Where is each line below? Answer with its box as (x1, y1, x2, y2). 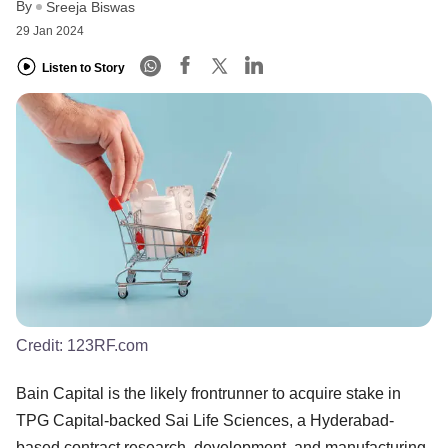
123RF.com (67, 336, 148, 354)
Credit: (16, 336, 67, 354)
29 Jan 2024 (16, 24, 84, 39)
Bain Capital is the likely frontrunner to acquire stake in (16, 384, 401, 402)
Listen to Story (42, 60, 125, 75)
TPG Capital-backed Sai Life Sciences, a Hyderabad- (16, 411, 394, 429)
